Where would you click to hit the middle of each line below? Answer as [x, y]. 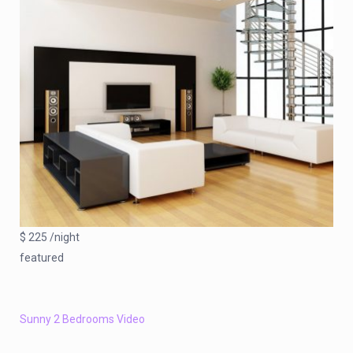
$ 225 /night [50, 237]
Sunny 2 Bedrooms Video [82, 319]
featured [42, 257]
